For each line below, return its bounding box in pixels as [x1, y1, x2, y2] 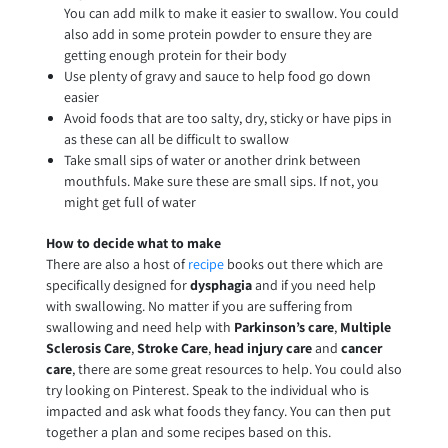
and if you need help [251, 275, 376, 294]
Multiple [339, 317, 391, 336]
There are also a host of [45, 254, 188, 273]
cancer [340, 338, 382, 357]
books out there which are [226, 254, 383, 273]
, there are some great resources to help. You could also [71, 359, 402, 378]
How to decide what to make [45, 233, 221, 252]
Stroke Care [136, 338, 208, 357]
